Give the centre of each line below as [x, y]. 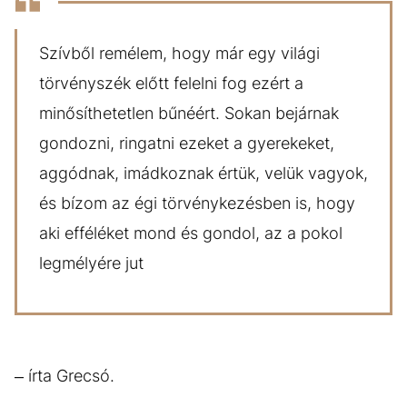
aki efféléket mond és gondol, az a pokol [191, 233]
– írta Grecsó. [67, 376]
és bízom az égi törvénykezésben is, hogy [197, 203]
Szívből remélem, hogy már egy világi [179, 53]
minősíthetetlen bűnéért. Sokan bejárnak [189, 113]
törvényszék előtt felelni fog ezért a [171, 83]
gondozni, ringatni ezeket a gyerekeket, [187, 143]
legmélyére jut [91, 263]
